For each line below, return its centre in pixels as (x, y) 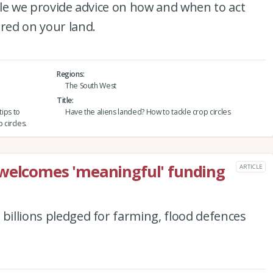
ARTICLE (251, 166)
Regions (70, 74)
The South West (91, 85)
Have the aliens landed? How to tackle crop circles (148, 112)
